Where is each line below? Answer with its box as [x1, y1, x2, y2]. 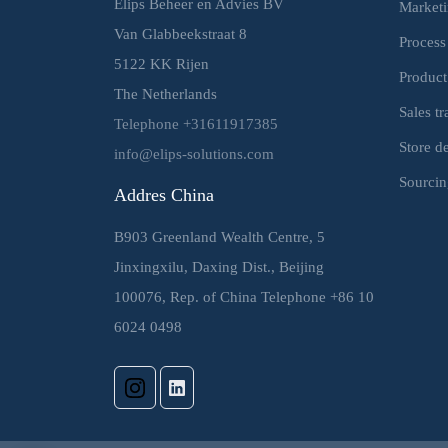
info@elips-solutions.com [114, 144, 274, 162]
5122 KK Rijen [114, 54, 209, 72]
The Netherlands [114, 84, 217, 102]
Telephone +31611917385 [114, 114, 278, 132]
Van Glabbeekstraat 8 [114, 24, 247, 42]
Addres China [114, 184, 214, 205]
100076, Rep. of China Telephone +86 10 [114, 287, 374, 305]
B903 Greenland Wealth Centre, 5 [114, 227, 325, 245]
